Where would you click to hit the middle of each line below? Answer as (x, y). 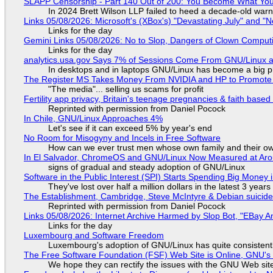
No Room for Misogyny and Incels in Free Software (122, 138)
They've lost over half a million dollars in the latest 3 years (159, 187)
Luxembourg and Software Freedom (94, 236)
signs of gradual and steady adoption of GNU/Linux (146, 167)
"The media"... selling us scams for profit (126, 89)
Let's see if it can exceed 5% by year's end (130, 128)
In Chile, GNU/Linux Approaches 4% (93, 119)
